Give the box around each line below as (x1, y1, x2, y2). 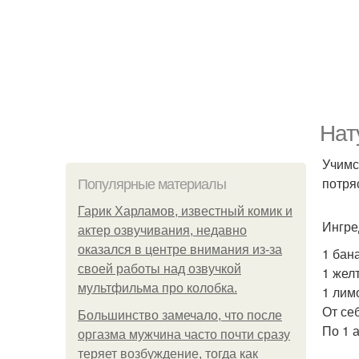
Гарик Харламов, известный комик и (78, 204, 292, 218)
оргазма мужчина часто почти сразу (78, 328, 290, 341)
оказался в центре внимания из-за (78, 243, 282, 256)
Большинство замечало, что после (78, 309, 282, 322)
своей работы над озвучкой (78, 262, 241, 276)
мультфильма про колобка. (78, 281, 237, 295)
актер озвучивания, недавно (78, 224, 247, 237)
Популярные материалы (78, 176, 226, 192)
